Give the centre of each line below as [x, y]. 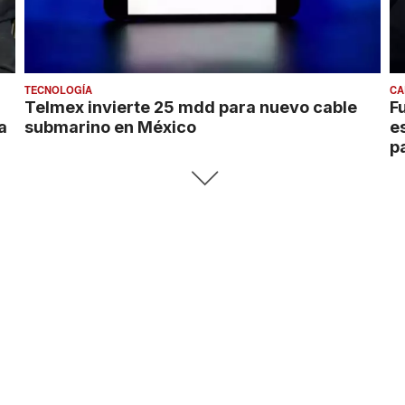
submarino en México [111, 127]
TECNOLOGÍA [59, 90]
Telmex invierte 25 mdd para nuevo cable [191, 107]
